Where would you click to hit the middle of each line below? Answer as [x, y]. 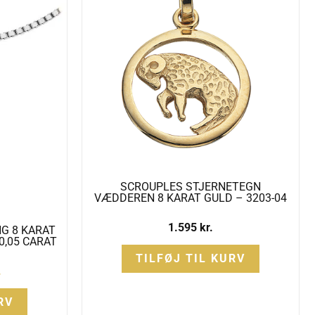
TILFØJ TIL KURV [191, 259]
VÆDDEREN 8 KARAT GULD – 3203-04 [191, 198]
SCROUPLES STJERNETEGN [191, 187]
